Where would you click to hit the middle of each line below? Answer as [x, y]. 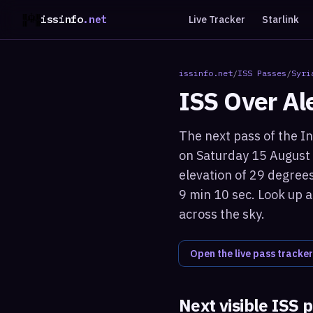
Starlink [280, 20]
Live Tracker [217, 20]
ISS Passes [262, 73]
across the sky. [222, 214]
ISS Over [231, 101]
